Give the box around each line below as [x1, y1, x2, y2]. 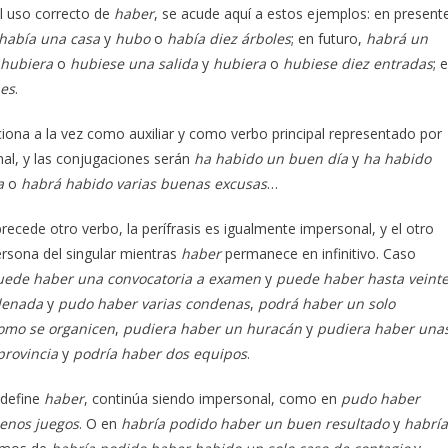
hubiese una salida [70, 53, 198, 73]
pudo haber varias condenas [54, 293, 250, 313]
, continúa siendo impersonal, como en [84, 388, 341, 408]
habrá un [366, 28, 428, 48]
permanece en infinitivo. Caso [225, 243, 416, 263]
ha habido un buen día [194, 148, 348, 168]
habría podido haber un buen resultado [121, 413, 389, 433]
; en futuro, [291, 28, 366, 48]
